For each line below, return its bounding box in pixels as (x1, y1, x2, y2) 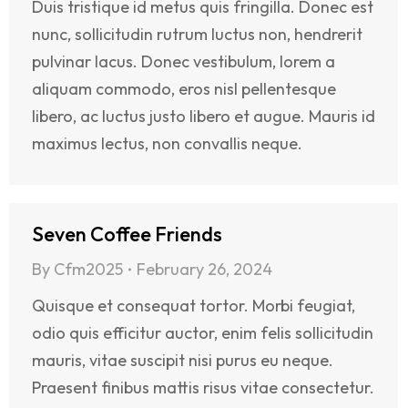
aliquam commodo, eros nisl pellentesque (32, 78, 336, 100)
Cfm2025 (54, 259, 123, 280)
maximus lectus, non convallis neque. (32, 133, 302, 155)
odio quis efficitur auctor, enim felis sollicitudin (32, 322, 373, 344)
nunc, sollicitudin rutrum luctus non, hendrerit (32, 24, 362, 46)
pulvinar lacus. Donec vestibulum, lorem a (32, 51, 335, 73)
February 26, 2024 (137, 259, 272, 280)
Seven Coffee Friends (32, 221, 222, 248)
